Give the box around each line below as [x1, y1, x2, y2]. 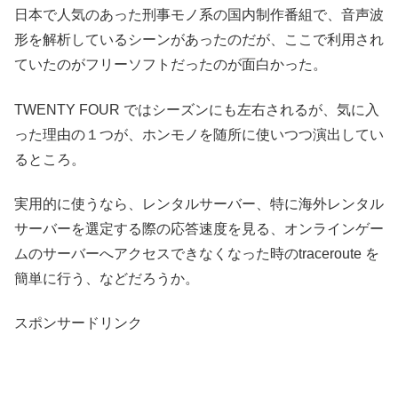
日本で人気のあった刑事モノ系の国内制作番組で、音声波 [14, 7, 384, 23]
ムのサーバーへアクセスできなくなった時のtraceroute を [14, 245, 379, 261]
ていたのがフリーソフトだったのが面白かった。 [14, 57, 327, 73]
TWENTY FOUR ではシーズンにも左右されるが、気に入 [14, 101, 379, 117]
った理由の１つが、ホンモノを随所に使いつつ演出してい [14, 126, 384, 142]
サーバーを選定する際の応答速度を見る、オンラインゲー [14, 220, 384, 236]
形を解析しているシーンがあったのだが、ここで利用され [14, 32, 384, 48]
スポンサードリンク [14, 315, 142, 331]
